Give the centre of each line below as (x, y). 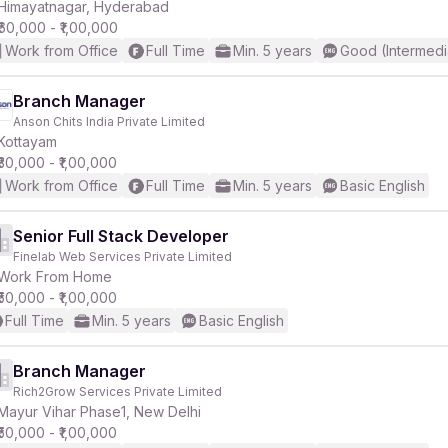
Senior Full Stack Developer (121, 236)
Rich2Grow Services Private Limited (117, 391)
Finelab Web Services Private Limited (122, 256)
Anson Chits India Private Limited (109, 121)
